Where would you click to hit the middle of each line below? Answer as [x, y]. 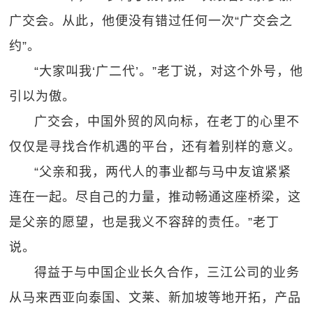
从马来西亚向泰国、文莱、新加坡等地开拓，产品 [155, 298]
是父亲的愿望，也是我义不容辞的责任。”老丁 [145, 222]
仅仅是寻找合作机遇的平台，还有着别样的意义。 [155, 147]
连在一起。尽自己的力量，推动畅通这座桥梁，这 [155, 197]
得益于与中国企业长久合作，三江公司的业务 [167, 272]
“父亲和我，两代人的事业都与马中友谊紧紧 [163, 172]
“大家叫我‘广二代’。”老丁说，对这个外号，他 [169, 71]
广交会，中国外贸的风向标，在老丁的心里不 [167, 122]
